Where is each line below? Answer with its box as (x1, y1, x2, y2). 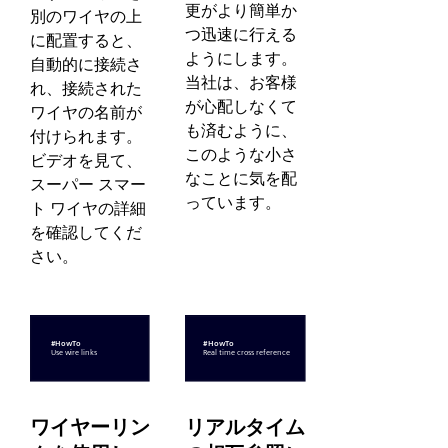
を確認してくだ (30, 223, 142, 243)
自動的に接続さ (30, 55, 142, 75)
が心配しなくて (185, 97, 298, 117)
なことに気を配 (185, 169, 298, 189)
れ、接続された (30, 79, 142, 99)
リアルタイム (185, 415, 306, 440)
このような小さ (185, 145, 298, 165)
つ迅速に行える (185, 25, 298, 45)
